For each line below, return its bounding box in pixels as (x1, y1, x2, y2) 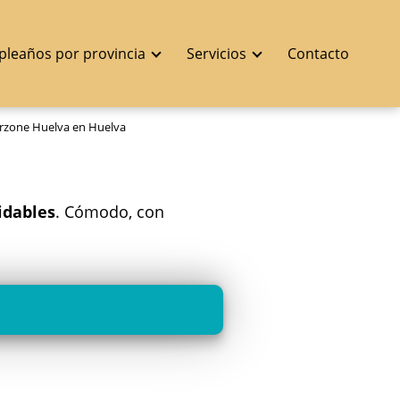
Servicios (187, 44, 246, 63)
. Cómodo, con (55, 201, 164, 222)
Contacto (287, 44, 349, 63)
